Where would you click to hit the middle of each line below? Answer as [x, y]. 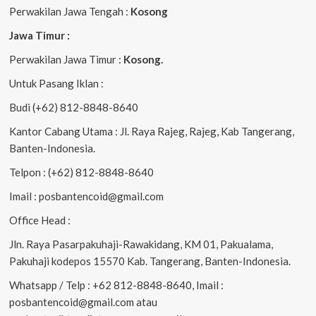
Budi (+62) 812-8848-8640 [73, 107]
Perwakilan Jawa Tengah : [69, 11]
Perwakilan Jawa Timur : [66, 59]
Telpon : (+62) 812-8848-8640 [81, 172]
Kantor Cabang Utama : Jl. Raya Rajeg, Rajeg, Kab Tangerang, [151, 131]
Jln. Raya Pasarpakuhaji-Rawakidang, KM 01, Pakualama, [141, 244]
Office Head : [39, 220]
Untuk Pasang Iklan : [56, 83]
